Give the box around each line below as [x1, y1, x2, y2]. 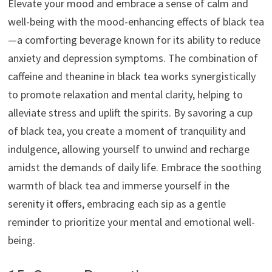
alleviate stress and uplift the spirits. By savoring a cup [7, 105, 253, 120]
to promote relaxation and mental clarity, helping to [7, 87, 243, 101]
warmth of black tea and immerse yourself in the [7, 178, 229, 192]
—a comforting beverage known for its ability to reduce [7, 32, 260, 47]
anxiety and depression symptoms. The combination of [7, 50, 258, 65]
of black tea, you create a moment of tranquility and [7, 123, 246, 138]
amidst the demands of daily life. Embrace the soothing [7, 160, 262, 174]
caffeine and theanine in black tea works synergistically [7, 69, 256, 83]
